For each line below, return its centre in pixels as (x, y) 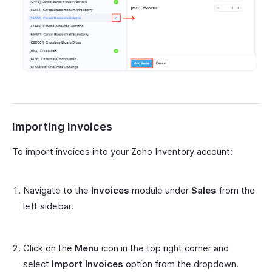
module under (160, 190)
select (37, 263)
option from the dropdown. (181, 263)
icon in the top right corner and (164, 248)
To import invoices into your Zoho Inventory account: (122, 151)
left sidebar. (48, 206)
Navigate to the (57, 190)
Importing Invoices (62, 126)
